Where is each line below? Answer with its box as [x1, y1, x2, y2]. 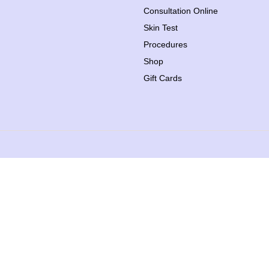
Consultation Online [144, 6, 218, 16]
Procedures [144, 40, 187, 49]
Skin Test [144, 23, 178, 32]
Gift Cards [144, 73, 182, 83]
